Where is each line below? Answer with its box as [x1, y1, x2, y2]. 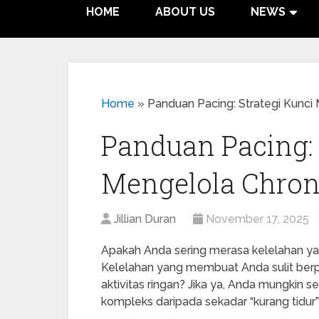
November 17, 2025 [206, 212, 309, 226]
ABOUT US [155, 5, 215, 19]
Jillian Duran [114, 212, 176, 226]
